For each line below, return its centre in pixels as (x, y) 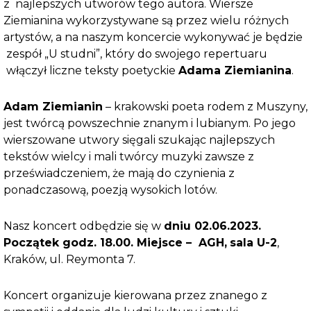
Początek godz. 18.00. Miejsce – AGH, (115, 243)
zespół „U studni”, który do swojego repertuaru (135, 54)
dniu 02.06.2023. (212, 226)
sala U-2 (253, 243)
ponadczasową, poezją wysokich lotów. (110, 190)
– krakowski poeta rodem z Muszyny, (205, 107)
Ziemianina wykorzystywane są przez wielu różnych (146, 20)
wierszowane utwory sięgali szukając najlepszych (139, 140)
